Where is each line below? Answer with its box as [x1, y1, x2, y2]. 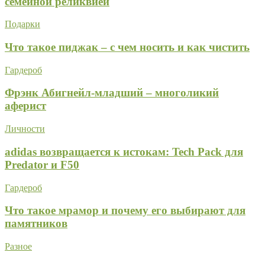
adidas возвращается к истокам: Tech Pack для [5, 145, 243, 158]
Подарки [5, 19, 40, 30]
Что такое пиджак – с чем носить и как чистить [5, 40, 250, 53]
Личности [5, 124, 45, 134]
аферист [5, 99, 46, 112]
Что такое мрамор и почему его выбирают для [5, 204, 245, 217]
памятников [5, 217, 67, 230]
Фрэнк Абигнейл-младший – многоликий [5, 86, 219, 99]
